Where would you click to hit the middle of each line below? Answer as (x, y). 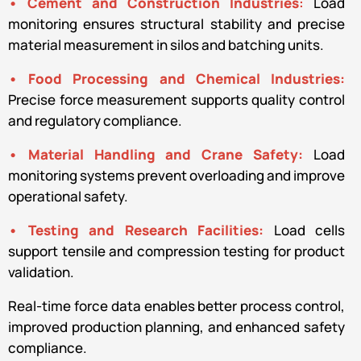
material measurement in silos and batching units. (166, 44)
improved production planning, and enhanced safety (176, 326)
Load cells (309, 230)
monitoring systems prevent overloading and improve (176, 175)
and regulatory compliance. (95, 120)
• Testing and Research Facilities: (141, 230)
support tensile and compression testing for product (176, 251)
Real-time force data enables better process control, (176, 305)
